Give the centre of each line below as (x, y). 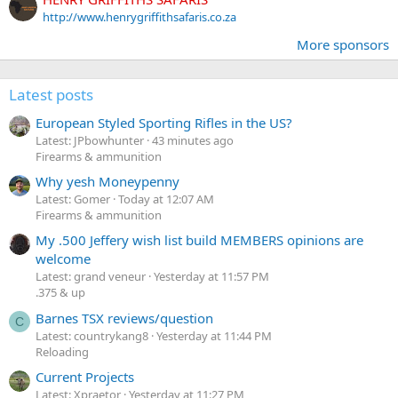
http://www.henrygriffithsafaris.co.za (139, 17)
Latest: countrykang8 (92, 335)
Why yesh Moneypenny (107, 182)
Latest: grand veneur (91, 277)
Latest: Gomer (73, 199)
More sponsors (343, 45)
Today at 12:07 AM (166, 199)
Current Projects (85, 377)
